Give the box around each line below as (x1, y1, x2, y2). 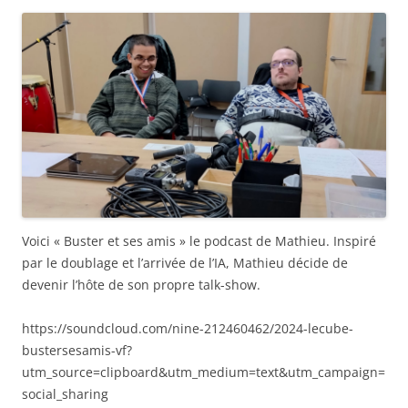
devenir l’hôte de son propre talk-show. (22, 275, 260, 293)
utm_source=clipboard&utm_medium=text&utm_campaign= (22, 362, 385, 381)
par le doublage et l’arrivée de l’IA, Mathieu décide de (22, 253, 348, 271)
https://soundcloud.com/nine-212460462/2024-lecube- (22, 319, 353, 337)
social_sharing (22, 384, 108, 403)
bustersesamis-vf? (22, 341, 132, 359)
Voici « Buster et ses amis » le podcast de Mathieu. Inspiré (22, 231, 376, 250)
